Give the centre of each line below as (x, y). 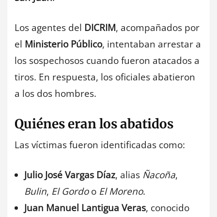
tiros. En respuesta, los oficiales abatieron (105, 77)
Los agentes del (49, 28)
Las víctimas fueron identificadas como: (100, 145)
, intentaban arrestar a (152, 44)
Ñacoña (159, 175)
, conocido (168, 208)
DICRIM (100, 28)
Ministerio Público (63, 44)
